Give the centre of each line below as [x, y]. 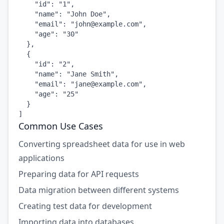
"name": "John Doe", [64, 14]
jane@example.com [106, 84]
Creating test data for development [85, 206]
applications [41, 158]
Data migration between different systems [99, 190]
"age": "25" [48, 94]
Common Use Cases [61, 126]
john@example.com [106, 24]
